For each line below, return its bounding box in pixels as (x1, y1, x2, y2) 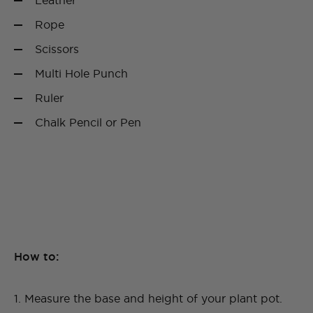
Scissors (35, 43, 79, 56)
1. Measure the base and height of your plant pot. (14, 292, 282, 305)
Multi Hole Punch (35, 67, 128, 80)
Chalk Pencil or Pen (35, 116, 141, 129)
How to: (14, 250, 59, 263)
